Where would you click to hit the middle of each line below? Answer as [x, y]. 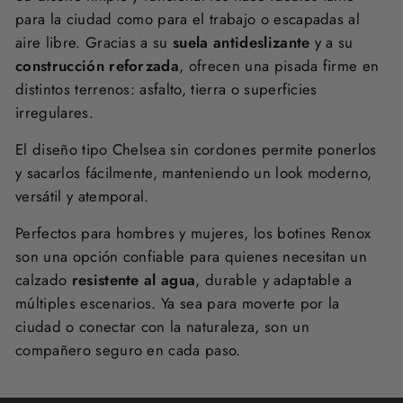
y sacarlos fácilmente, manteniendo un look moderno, [194, 173]
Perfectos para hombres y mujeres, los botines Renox [193, 233]
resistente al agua [134, 280]
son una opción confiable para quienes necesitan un [192, 257]
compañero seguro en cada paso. [128, 350]
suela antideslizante [242, 43]
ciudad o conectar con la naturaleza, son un [162, 327]
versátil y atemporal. [82, 197]
